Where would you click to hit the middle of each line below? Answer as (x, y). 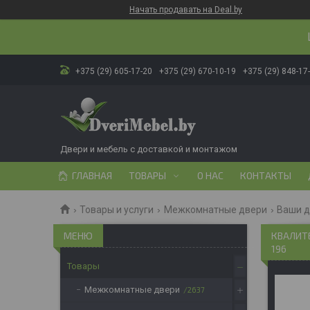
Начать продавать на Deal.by (186, 10)
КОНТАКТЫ (266, 175)
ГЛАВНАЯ (92, 175)
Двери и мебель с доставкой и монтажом (149, 149)
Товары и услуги (117, 210)
